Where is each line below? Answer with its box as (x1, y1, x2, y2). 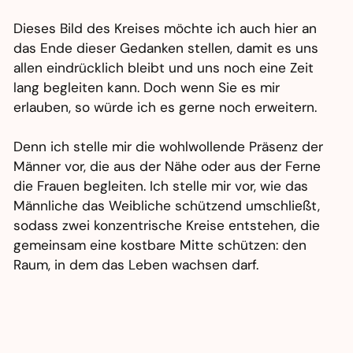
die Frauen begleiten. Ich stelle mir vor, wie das (13, 177, 309, 195)
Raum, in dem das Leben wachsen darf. (13, 256, 259, 274)
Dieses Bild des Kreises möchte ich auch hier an (13, 20, 318, 38)
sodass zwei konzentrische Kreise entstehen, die (13, 217, 321, 235)
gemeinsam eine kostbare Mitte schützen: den (13, 236, 307, 255)
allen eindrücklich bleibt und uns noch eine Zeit (13, 59, 314, 77)
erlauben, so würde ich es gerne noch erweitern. (13, 98, 318, 117)
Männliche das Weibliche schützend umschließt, (13, 197, 321, 215)
